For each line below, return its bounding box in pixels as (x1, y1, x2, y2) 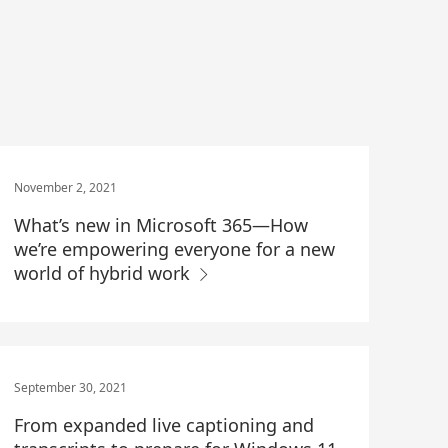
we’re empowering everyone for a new (13, 237, 335, 261)
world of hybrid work (13, 261, 195, 285)
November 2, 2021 (13, 179, 117, 196)
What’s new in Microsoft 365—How (13, 213, 308, 237)
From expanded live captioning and (13, 413, 314, 438)
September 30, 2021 (13, 379, 127, 397)
